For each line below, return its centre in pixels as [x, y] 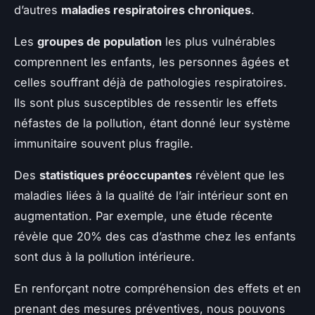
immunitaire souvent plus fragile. [104, 143]
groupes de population [99, 41]
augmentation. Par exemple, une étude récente [143, 216]
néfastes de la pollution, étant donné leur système [152, 123]
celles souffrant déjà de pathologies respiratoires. [150, 82]
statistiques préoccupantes [116, 175]
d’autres [38, 9]
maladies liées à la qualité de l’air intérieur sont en [151, 195]
